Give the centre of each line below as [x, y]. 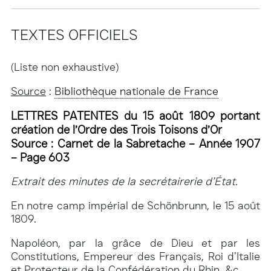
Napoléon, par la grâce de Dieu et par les [135, 243]
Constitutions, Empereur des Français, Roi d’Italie [135, 256]
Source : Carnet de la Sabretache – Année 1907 [135, 143]
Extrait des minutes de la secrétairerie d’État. [124, 181]
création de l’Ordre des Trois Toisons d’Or [116, 129]
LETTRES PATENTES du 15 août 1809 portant [135, 116]
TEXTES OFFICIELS [74, 34]
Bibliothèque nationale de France [136, 91]
